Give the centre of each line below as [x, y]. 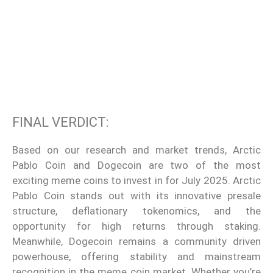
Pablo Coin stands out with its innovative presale [136, 196]
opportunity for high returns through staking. [136, 226]
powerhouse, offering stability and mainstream [136, 257]
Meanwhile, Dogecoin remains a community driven [136, 242]
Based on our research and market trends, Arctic [136, 150]
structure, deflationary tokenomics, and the [136, 211]
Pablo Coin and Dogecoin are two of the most [136, 165]
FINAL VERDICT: [60, 122]
